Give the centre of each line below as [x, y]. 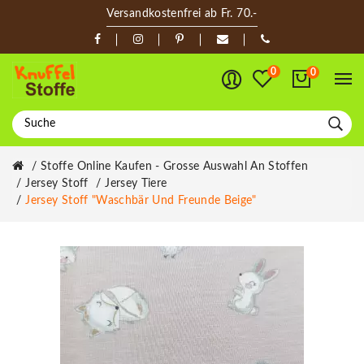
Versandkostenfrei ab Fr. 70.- [182, 14]
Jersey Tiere [136, 183]
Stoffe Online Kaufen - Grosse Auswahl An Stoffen [174, 166]
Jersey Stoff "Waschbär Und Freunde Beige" [141, 200]
